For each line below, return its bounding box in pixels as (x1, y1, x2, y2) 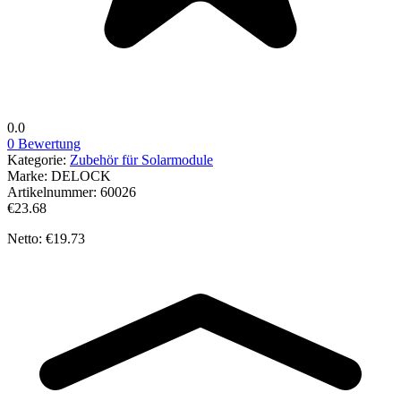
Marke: (7, 167, 51, 183)
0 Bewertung (7, 135, 81, 151)
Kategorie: (7, 151, 70, 167)
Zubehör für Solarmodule (70, 151, 213, 167)
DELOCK (51, 167, 111, 183)
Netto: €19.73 (7, 230, 85, 246)
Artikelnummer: (7, 183, 100, 200)
